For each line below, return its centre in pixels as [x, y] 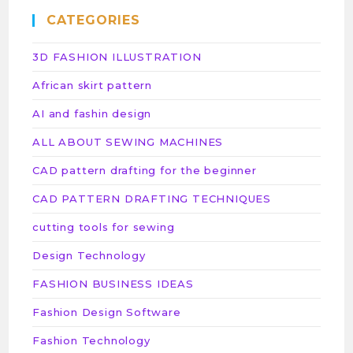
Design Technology [89, 255]
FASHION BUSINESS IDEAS [113, 284]
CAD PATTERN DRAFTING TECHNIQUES [152, 199]
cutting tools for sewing [104, 227]
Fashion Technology [91, 340]
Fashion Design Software [107, 312]
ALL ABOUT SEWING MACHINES [128, 142]
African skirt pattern [93, 85]
